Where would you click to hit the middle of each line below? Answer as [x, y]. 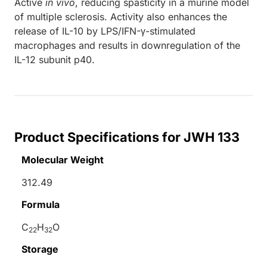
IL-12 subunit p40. [55, 59]
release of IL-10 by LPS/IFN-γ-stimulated [105, 31]
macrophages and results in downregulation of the [127, 45]
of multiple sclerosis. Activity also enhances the [121, 16]
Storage [40, 249]
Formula [41, 204]
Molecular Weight [63, 159]
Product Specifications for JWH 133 [127, 137]
